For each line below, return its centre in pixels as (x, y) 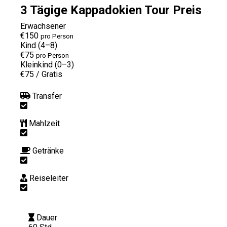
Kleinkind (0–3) (47, 64)
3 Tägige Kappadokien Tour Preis (111, 10)
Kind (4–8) (39, 45)
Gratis (52, 74)
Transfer (47, 96)
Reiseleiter (49, 178)
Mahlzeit (44, 123)
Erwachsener (43, 26)
